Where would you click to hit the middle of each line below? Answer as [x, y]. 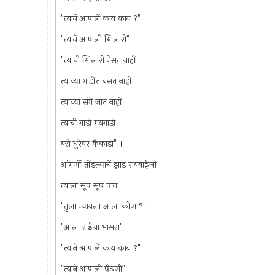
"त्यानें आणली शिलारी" [95, 39]
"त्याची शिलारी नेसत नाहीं [98, 60]
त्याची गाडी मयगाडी [88, 123]
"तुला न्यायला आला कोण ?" [103, 206]
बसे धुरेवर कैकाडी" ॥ [92, 144]
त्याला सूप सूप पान [89, 185]
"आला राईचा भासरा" [91, 227]
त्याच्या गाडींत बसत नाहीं [96, 81]
